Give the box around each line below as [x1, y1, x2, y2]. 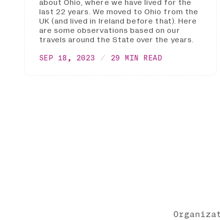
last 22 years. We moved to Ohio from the [39, 6, 198, 18]
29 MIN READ [110, 53, 163, 62]
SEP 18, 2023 [39, 53, 95, 62]
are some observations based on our [39, 25, 180, 36]
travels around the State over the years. [39, 34, 194, 46]
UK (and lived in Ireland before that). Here [39, 16, 197, 27]
